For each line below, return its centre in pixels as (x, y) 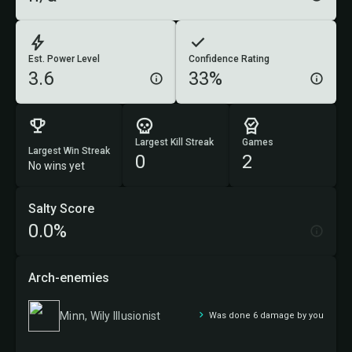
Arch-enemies (69, 278)
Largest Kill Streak (174, 142)
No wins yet (57, 166)
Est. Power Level (64, 59)
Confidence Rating (229, 59)
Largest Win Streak (69, 151)
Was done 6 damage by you (266, 315)
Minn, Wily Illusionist (110, 315)
